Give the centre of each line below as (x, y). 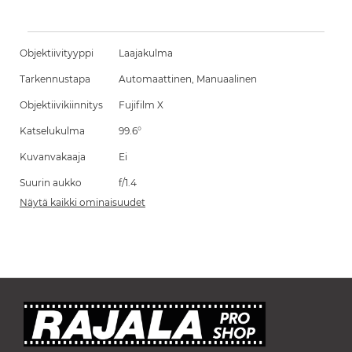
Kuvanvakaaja (53, 157)
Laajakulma (146, 53)
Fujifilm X (141, 105)
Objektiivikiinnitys (61, 105)
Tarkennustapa (55, 79)
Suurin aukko (51, 183)
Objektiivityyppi (57, 53)
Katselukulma (52, 131)
